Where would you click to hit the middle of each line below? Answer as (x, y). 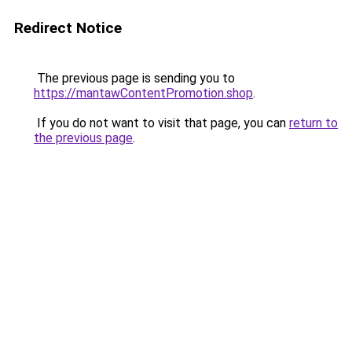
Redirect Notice (68, 28)
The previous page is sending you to (134, 78)
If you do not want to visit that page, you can (161, 123)
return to (313, 123)
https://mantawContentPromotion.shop (143, 93)
